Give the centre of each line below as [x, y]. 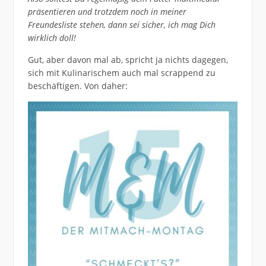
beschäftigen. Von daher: [77, 85]
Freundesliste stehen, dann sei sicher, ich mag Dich [121, 24]
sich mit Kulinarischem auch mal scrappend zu [121, 72]
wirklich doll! [52, 37]
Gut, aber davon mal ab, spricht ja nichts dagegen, [128, 59]
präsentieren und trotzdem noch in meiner [107, 11]
